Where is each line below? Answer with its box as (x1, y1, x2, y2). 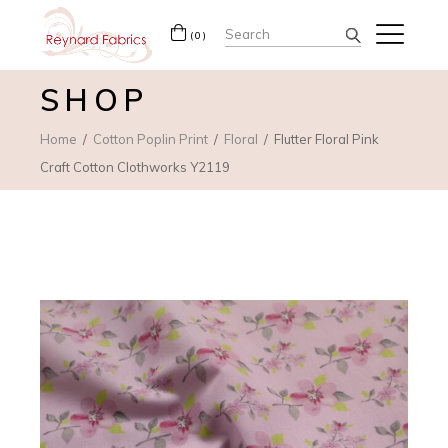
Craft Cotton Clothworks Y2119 (40, 158, 231, 175)
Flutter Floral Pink (274, 130, 380, 147)
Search (223, 19, 282, 42)
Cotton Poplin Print (93, 130, 209, 147)
